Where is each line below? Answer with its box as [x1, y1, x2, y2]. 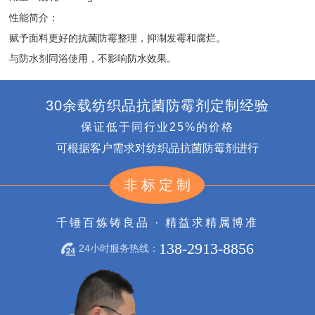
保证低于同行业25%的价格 [80, 121, 234, 134]
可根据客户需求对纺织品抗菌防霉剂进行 [56, 142, 259, 155]
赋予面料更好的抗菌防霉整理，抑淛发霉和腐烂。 [9, 32, 226, 44]
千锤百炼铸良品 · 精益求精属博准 [56, 216, 259, 229]
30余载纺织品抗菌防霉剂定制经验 [45, 97, 269, 113]
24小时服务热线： [78, 243, 159, 255]
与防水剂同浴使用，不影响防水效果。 [9, 52, 177, 64]
